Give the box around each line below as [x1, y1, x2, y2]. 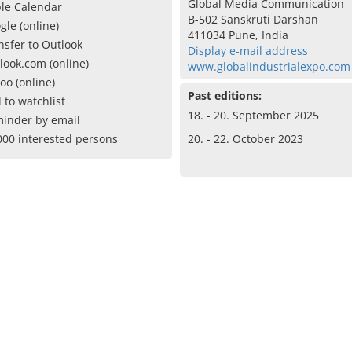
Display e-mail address [187, 43, 308, 58]
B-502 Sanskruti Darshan [187, 12, 318, 27]
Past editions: [187, 88, 262, 103]
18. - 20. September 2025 [187, 108, 319, 123]
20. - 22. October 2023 [187, 131, 303, 146]
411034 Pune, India [187, 27, 288, 42]
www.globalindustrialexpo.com [187, 59, 350, 74]
